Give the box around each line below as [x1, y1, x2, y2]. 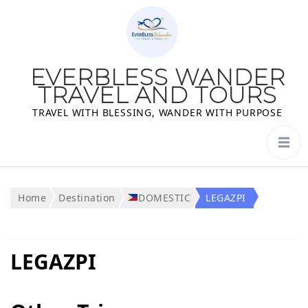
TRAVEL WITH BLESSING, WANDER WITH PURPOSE [32, 106, 283, 119]
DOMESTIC [138, 191, 191, 204]
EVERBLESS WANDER [30, 63, 285, 91]
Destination [58, 191, 115, 204]
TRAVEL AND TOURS [38, 81, 277, 109]
